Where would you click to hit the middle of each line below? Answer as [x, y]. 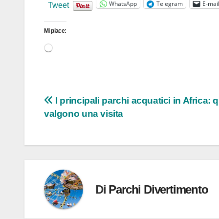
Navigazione [86, 104]
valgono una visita [84, 114]
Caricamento [69, 46]
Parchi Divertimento [158, 189]
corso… [63, 73]
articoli [66, 124]
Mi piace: [55, 31]
